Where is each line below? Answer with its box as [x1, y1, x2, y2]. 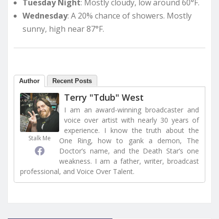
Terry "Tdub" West [64, 91, 144, 104]
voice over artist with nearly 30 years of [64, 115, 199, 125]
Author [19, 77, 40, 85]
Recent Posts [52, 77, 92, 85]
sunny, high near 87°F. [22, 23, 104, 34]
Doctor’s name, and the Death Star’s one [59, 146, 199, 156]
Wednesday [22, 10, 67, 21]
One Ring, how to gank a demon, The [59, 136, 199, 146]
